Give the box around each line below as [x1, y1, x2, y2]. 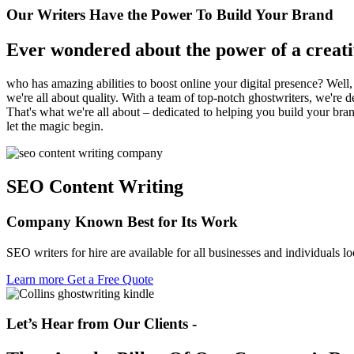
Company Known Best [6, 213, 158, 230]
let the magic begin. [6, 119, 104, 134]
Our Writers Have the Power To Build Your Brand [6, 6, 333, 24]
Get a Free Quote [67, 272, 153, 286]
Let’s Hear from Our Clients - [6, 315, 197, 333]
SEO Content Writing [6, 175, 183, 197]
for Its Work [158, 213, 238, 230]
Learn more [6, 272, 67, 286]
